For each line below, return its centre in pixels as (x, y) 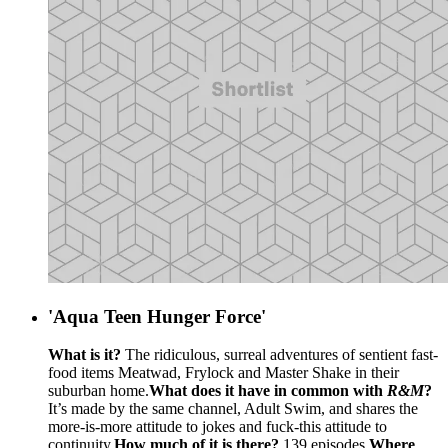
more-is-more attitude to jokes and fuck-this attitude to (217, 427)
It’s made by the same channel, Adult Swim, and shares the (233, 409)
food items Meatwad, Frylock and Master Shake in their (223, 373)
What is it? (84, 355)
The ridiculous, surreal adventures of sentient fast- (279, 355)
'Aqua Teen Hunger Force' (157, 316)
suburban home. (98, 391)
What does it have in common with (268, 391)
